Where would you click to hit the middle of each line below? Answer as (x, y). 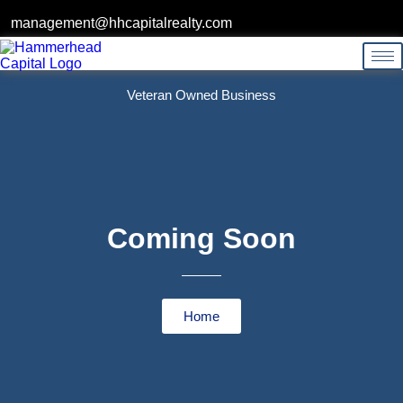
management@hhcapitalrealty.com (120, 23)
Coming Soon (201, 238)
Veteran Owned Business (201, 94)
